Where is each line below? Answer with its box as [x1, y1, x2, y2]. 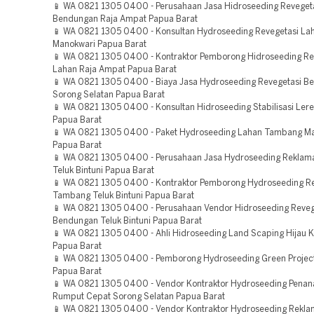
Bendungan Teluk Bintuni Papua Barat [53, 217, 202, 225]
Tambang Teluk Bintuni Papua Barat [53, 192, 194, 200]
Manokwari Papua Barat [53, 41, 146, 48]
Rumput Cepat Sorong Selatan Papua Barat [53, 293, 225, 301]
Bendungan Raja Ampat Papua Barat [53, 15, 198, 23]
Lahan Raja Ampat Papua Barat [53, 66, 177, 74]
